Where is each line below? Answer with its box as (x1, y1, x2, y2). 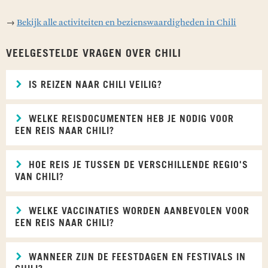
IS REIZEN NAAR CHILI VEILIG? (26, 80, 162, 90)
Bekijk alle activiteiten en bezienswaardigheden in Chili (17, 17, 236, 28)
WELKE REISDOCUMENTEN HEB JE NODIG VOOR (26, 114, 234, 124)
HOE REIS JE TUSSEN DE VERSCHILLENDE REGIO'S (26, 160, 248, 170)
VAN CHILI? (15, 172, 64, 182)
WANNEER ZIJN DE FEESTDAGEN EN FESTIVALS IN (26, 252, 246, 262)
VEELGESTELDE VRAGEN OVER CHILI (6, 48, 181, 59)
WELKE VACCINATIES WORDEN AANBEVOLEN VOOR (26, 206, 249, 216)
